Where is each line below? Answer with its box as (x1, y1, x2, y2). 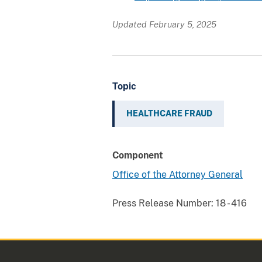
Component (112, 149, 163, 161)
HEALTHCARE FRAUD (126, 108, 212, 118)
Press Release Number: (112, 197, 213, 209)
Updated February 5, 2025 (112, 19, 216, 29)
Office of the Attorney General (112, 168, 243, 180)
